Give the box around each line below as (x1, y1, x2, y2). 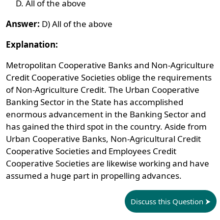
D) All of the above (40, 18, 113, 29)
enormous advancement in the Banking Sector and (6, 109, 206, 120)
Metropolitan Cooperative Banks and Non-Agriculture (6, 59, 215, 71)
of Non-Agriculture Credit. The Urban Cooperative (6, 84, 200, 95)
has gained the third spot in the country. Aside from (6, 121, 207, 132)
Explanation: (6, 39, 58, 50)
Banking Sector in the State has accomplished (6, 96, 184, 108)
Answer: (6, 18, 40, 29)
